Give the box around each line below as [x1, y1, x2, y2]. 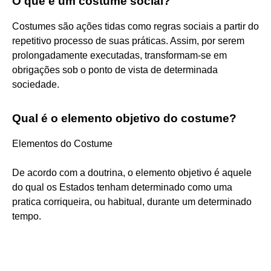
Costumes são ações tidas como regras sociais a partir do [12, 21, 259, 31]
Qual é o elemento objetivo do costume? [12, 111, 237, 125]
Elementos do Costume [12, 138, 113, 149]
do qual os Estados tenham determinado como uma [12, 181, 232, 192]
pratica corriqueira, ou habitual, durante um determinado [12, 196, 252, 207]
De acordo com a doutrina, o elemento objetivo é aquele [12, 167, 252, 178]
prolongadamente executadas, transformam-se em [12, 50, 227, 60]
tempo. [12, 211, 41, 221]
